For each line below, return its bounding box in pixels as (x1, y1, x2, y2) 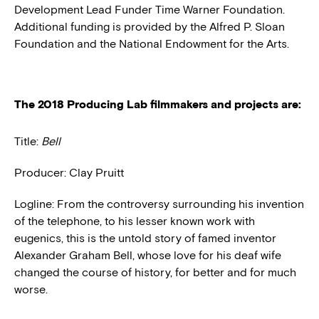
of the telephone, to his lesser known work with (14, 214, 255, 228)
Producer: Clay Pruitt (14, 165, 124, 179)
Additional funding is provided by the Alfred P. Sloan (14, 19, 285, 33)
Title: (14, 134, 41, 148)
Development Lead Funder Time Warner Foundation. (14, 2, 285, 16)
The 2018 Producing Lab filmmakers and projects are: (14, 97, 301, 111)
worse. (14, 282, 48, 296)
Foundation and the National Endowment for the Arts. (14, 36, 289, 51)
